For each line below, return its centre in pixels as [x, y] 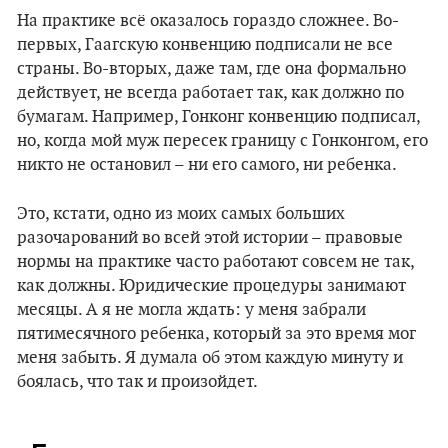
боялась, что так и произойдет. [137, 382]
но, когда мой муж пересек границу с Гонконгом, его [222, 141]
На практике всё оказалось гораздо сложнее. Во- [208, 21]
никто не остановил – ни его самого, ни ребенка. [207, 165]
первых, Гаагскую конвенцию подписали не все [205, 45]
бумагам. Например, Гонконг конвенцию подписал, [218, 117]
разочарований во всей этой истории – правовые [210, 238]
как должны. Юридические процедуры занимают [211, 286]
